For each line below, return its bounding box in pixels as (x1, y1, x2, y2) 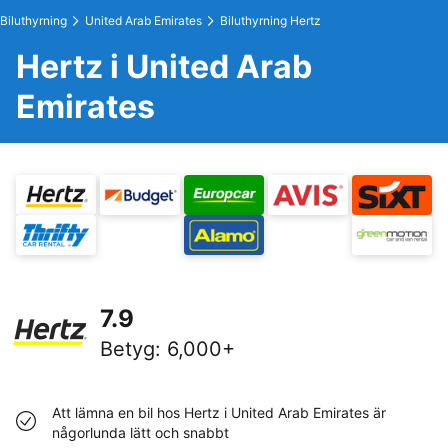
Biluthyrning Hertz (220, 13, 321, 28)
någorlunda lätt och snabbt (52, 424, 229, 441)
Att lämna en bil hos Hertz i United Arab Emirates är (52, 404, 386, 421)
